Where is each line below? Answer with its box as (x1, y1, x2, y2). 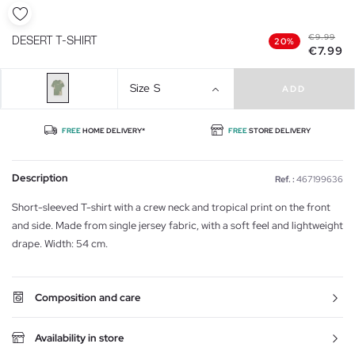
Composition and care (35, 290, 141, 304)
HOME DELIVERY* (81, 125, 145, 136)
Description (12, 170, 68, 185)
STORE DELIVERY (248, 125, 311, 136)
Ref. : (275, 173, 295, 185)
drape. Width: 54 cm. (12, 236, 108, 250)
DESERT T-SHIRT (12, 35, 97, 47)
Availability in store (35, 330, 124, 345)
